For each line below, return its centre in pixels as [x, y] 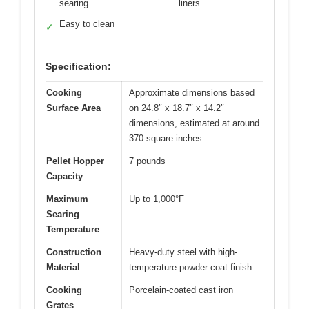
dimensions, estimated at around [194, 123]
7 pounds [147, 161]
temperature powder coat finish [190, 267]
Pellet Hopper [75, 161]
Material [63, 267]
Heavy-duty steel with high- [183, 252]
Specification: [78, 66]
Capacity [64, 176]
